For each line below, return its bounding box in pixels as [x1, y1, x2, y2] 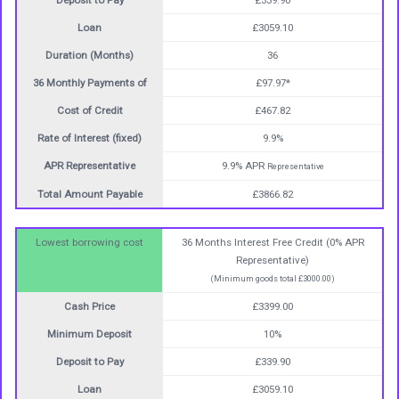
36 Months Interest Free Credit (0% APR [181, 236, 364, 248]
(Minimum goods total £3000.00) [210, 273, 335, 283]
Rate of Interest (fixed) [37, 132, 142, 144]
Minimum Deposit [47, 328, 132, 340]
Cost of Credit [56, 104, 123, 117]
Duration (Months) [45, 49, 134, 61]
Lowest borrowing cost [36, 236, 143, 248]
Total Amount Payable [37, 188, 142, 200]
